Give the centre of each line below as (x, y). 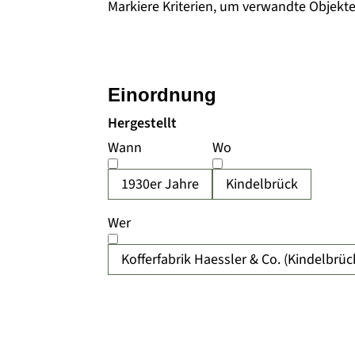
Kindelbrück (262, 184)
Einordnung (162, 95)
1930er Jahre (160, 184)
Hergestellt (142, 123)
